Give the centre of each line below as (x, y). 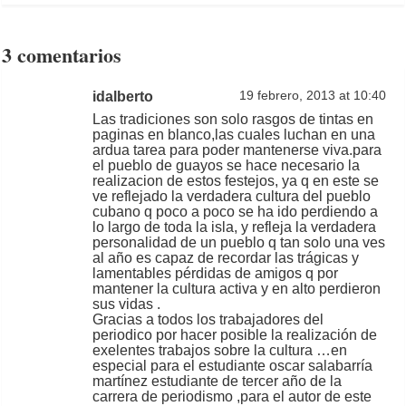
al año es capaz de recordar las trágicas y (226, 258)
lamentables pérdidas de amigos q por (216, 273)
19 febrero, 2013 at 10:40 (312, 96)
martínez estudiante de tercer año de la (217, 381)
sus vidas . (127, 304)
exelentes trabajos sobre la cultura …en (220, 350)
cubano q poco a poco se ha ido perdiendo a (236, 212)
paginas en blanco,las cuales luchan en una (234, 135)
